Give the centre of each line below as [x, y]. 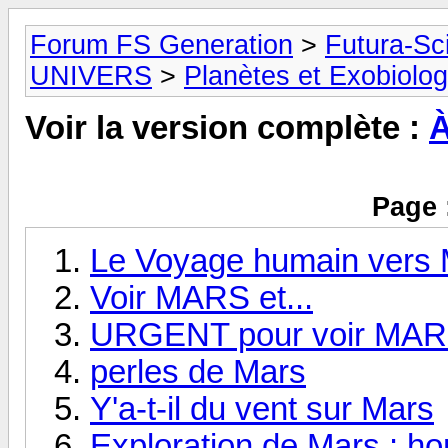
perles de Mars [198, 371]
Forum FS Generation [161, 45]
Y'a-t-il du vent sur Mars [262, 408]
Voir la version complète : [227, 128]
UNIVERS [91, 76]
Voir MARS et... [201, 297]
